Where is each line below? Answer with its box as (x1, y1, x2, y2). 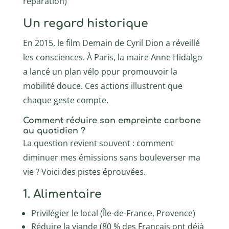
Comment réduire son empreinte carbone (22, 116, 201, 125)
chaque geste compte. (22, 94, 108, 106)
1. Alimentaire (22, 188, 102, 200)
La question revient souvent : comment (22, 137, 174, 149)
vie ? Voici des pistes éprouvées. (22, 166, 146, 177)
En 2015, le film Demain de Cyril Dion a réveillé (22, 37, 200, 49)
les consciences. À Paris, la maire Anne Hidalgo (22, 51, 202, 63)
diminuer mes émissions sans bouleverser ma (22, 151, 200, 163)
